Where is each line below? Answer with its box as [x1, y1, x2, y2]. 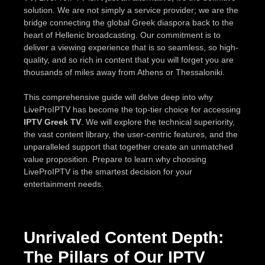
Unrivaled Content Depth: [24, 228, 224, 247]
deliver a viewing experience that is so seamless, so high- [24, 42, 238, 52]
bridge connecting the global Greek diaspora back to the [24, 17, 234, 27]
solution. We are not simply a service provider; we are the [24, 5, 238, 15]
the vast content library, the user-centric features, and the [24, 129, 238, 139]
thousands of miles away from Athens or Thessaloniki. [24, 67, 225, 77]
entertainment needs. [24, 179, 104, 189]
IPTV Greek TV [24, 117, 81, 127]
